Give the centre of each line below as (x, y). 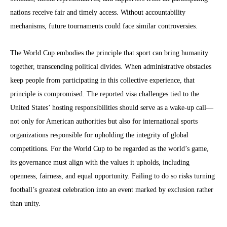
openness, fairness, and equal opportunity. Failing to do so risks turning (112, 176)
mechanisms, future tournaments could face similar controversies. (104, 26)
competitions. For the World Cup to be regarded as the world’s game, (109, 148)
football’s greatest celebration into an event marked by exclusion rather (112, 190)
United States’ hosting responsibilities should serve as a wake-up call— (112, 107)
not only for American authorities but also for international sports (104, 121)
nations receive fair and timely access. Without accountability (98, 12)
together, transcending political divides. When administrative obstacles (111, 66)
